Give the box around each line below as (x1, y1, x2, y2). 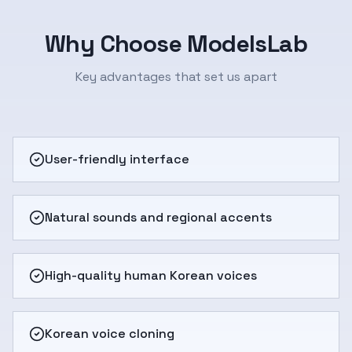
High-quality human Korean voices (45, 267, 257, 284)
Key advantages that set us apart (75, 68, 277, 85)
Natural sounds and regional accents (45, 209, 272, 225)
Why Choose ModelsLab (45, 28, 307, 59)
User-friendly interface (45, 151, 189, 167)
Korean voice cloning (45, 325, 174, 342)
